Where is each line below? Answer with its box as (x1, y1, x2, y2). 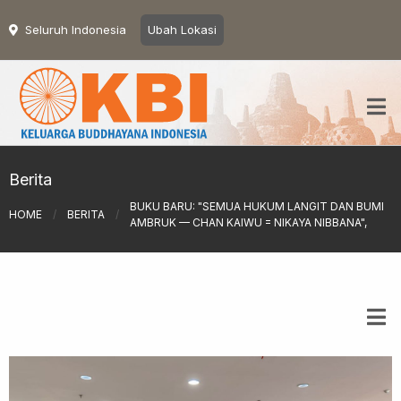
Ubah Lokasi (148, 22, 217, 37)
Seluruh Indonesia (25, 22, 126, 37)
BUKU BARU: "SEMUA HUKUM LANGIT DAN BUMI (130, 199, 384, 213)
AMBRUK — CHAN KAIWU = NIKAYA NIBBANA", (130, 215, 367, 229)
